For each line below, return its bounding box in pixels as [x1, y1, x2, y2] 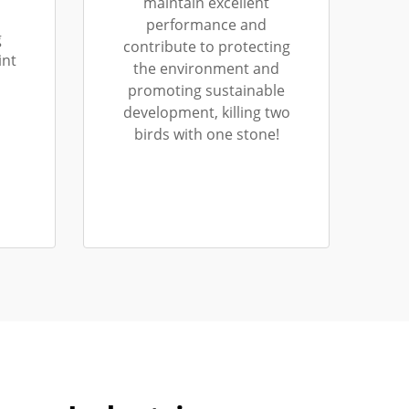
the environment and [133, 58, 279, 79]
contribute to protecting [122, 37, 290, 57]
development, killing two [122, 102, 290, 122]
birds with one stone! [133, 124, 279, 144]
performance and [146, 15, 267, 35]
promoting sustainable [128, 80, 285, 100]
